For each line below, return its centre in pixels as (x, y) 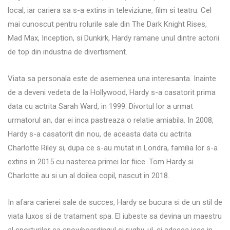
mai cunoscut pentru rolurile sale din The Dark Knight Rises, (107, 24)
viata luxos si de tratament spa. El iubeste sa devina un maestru (115, 216)
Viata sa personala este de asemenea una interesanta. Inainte (112, 78)
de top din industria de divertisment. (68, 52)
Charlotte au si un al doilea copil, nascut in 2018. (89, 175)
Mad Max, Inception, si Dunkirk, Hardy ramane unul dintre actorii (113, 38)
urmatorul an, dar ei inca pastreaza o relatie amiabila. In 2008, (111, 120)
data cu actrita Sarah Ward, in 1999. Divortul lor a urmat (100, 106)
